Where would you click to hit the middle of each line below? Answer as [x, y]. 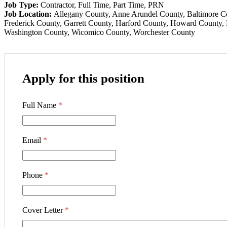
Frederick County [32, 23]
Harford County [141, 23]
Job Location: [29, 14]
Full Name [40, 105]
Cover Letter [44, 210]
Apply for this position [83, 79]
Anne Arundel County [147, 14]
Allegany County [81, 14]
